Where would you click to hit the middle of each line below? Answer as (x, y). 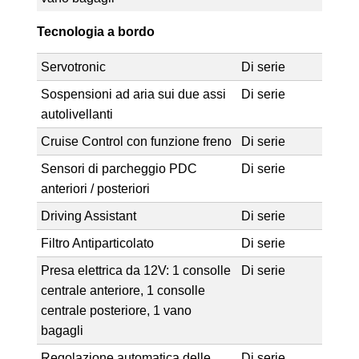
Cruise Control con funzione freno (136, 141)
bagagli (62, 330)
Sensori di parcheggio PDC (119, 168)
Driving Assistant (88, 216)
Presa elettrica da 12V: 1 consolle (135, 270)
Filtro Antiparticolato (97, 243)
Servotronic (73, 67)
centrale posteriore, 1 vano (116, 310)
